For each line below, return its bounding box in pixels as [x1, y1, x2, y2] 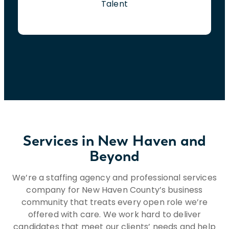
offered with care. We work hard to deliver [28, 208, 201, 220]
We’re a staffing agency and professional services [12, 171, 217, 184]
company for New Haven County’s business [26, 184, 203, 196]
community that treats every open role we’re [21, 196, 208, 208]
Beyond [89, 147, 140, 165]
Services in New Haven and [22, 131, 206, 149]
